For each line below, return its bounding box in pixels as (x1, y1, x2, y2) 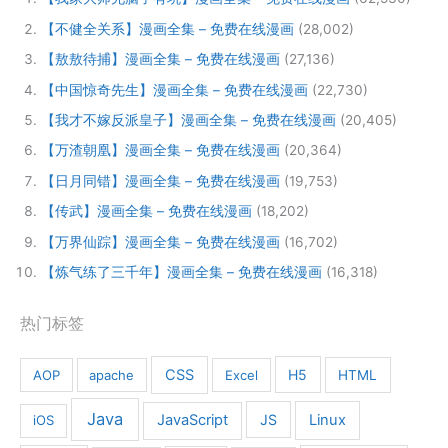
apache (89, 366, 135, 383)
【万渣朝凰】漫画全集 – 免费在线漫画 (40, 142, 280, 159)
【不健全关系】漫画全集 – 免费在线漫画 (40, 20, 294, 37)
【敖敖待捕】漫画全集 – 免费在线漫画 (40, 51, 280, 68)
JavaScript (156, 411, 228, 430)
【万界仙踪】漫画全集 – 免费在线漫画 (40, 233, 280, 250)
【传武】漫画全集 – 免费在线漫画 (40, 203, 252, 220)
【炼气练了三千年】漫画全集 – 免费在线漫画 (40, 264, 322, 281)
